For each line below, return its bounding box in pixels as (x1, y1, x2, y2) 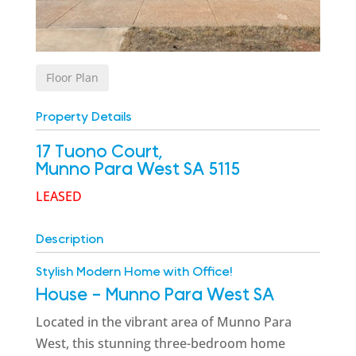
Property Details (35, 110, 132, 123)
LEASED (35, 187, 82, 205)
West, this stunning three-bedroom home (35, 334, 285, 352)
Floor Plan (45, 69, 99, 85)
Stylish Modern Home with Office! (35, 265, 233, 278)
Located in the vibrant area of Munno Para (35, 312, 292, 331)
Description (35, 232, 103, 246)
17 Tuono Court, (35, 142, 163, 161)
